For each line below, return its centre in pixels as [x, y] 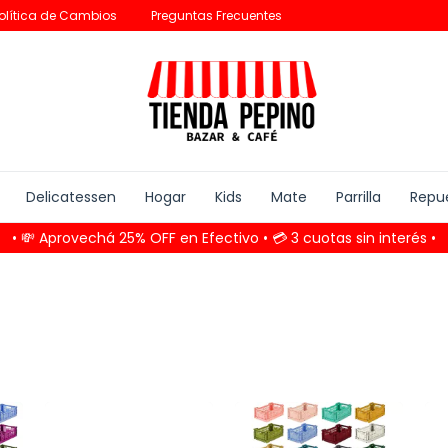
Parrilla [358, 197]
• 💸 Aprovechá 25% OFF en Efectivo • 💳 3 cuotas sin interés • [224, 238]
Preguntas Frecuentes [216, 15]
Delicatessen [71, 197]
